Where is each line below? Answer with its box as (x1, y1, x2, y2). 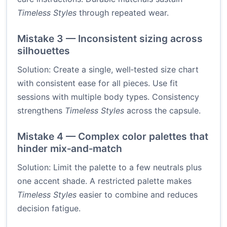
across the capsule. (124, 105, 201, 116)
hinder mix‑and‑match (17, 142, 122, 155)
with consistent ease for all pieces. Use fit (17, 78, 178, 89)
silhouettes (17, 45, 70, 57)
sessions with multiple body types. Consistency (17, 92, 199, 102)
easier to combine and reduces (77, 190, 198, 200)
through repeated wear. (77, 8, 169, 18)
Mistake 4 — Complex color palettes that (17, 130, 208, 143)
